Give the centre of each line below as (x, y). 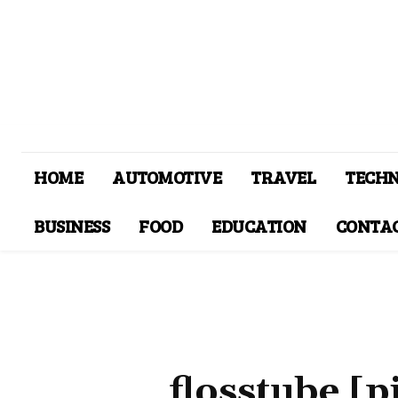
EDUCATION (259, 226)
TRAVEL (283, 177)
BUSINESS (72, 226)
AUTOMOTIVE (167, 177)
